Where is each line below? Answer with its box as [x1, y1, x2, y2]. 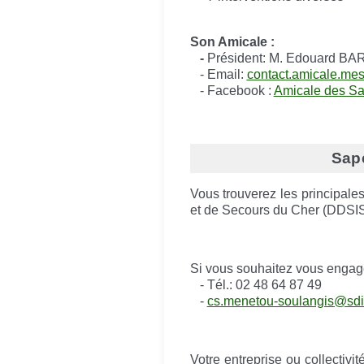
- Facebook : [189, 84, 274, 98]
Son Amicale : [189, 35, 275, 50]
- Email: [189, 67, 247, 82]
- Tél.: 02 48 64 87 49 [189, 277, 322, 292]
